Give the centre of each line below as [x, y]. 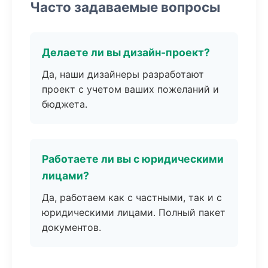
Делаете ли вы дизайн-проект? [126, 52]
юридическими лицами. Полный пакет [134, 212]
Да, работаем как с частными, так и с [132, 197]
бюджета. [65, 104]
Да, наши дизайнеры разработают [123, 74]
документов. [71, 227]
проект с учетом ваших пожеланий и [130, 89]
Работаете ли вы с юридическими [133, 159]
